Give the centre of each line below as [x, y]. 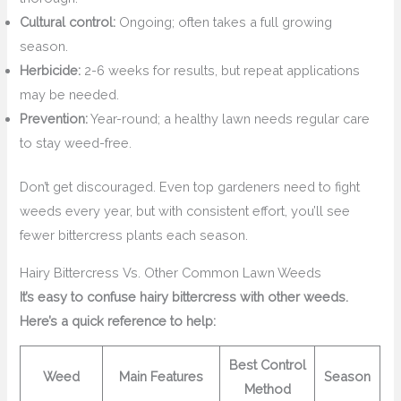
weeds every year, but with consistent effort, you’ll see [185, 211]
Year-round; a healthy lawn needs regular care [229, 119]
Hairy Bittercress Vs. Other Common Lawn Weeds [171, 272]
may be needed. [70, 95]
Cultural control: [68, 22]
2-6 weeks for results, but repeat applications [221, 71]
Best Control [267, 365]
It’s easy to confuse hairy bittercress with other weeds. [184, 296]
